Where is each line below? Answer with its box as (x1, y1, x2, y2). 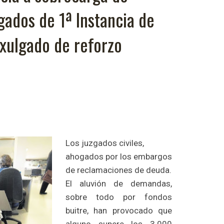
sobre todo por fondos (65, 192, 172, 202)
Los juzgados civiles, (65, 138, 144, 148)
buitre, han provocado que (65, 205, 172, 216)
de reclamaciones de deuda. (65, 165, 171, 175)
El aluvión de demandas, (65, 178, 172, 189)
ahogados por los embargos (65, 151, 172, 162)
